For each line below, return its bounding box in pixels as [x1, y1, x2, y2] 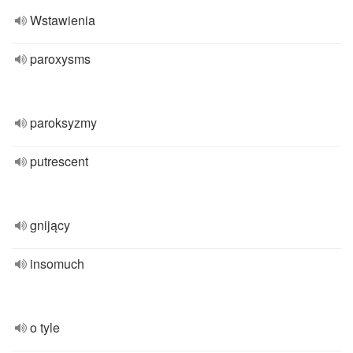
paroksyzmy [30, 113, 97, 132]
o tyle [30, 318, 60, 336]
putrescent [30, 152, 88, 170]
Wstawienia [30, 11, 95, 29]
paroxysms [30, 50, 91, 68]
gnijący [30, 216, 70, 234]
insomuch [30, 255, 84, 273]
